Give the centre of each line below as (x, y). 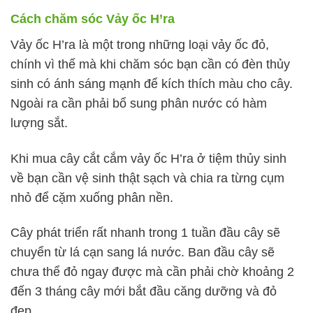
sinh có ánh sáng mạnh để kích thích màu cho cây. (152, 83)
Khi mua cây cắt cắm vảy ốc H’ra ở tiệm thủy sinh (148, 158)
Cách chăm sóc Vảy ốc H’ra (93, 19)
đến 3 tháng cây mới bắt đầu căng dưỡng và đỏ (144, 292)
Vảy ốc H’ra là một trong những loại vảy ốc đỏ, (140, 44)
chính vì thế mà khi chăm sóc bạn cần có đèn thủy (150, 64)
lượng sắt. (39, 123)
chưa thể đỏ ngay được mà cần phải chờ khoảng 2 (152, 272)
